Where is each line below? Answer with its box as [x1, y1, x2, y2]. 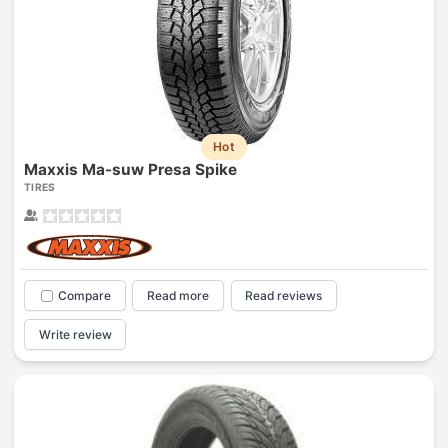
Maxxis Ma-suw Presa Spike [23, 160, 237, 180]
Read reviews [245, 288, 323, 304]
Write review [38, 326, 112, 342]
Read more [147, 288, 210, 304]
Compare [57, 288, 111, 304]
